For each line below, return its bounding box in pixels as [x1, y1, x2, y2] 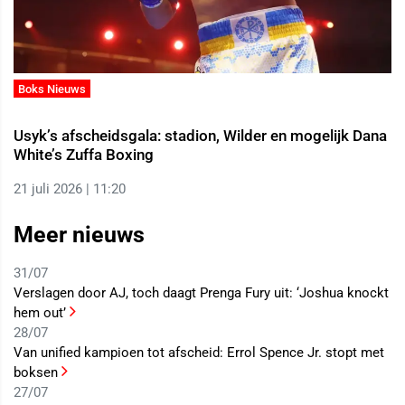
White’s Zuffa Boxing [14, 146, 154, 165]
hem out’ [14, 305, 70, 322]
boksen [14, 364, 61, 381]
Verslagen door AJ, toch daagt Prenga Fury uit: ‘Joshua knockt [14, 285, 389, 302]
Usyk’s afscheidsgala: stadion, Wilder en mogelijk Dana [14, 127, 387, 146]
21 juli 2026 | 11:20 [14, 181, 126, 198]
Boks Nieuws [18, 81, 87, 96]
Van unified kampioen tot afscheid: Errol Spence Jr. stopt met [14, 344, 384, 362]
